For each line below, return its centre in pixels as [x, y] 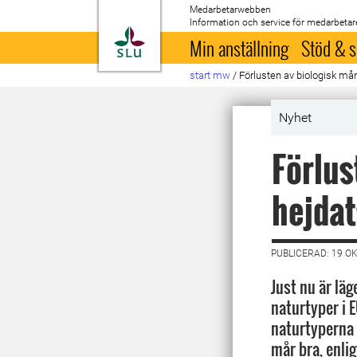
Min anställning [239, 48]
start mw [210, 75]
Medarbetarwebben [231, 10]
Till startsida [184, 35]
